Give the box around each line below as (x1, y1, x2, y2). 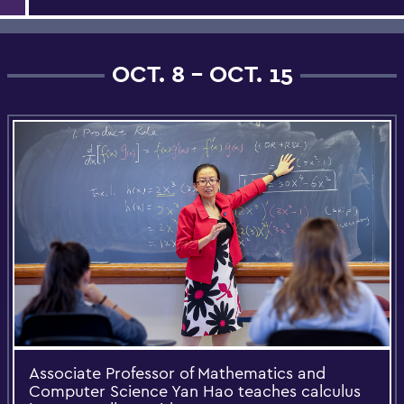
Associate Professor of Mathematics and (29, 363, 326, 384)
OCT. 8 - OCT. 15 (111, 58, 293, 88)
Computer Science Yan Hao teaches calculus (29, 381, 361, 402)
